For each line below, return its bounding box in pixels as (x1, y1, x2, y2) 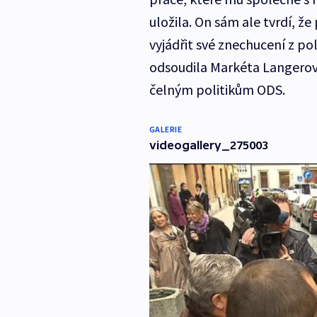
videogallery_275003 (149, 139, 268, 152)
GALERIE (149, 124, 183, 135)
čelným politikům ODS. (149, 81, 285, 99)
